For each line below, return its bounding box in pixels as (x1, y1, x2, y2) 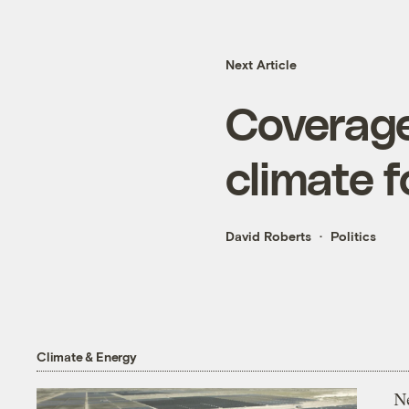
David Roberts (225, 228, 311, 245)
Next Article (225, 57, 297, 73)
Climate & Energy (37, 348, 137, 364)
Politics (330, 228, 376, 245)
